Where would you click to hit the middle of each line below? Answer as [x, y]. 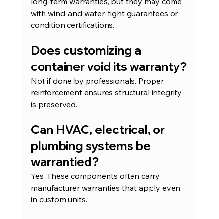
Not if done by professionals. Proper [98, 81]
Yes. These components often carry [96, 176]
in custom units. [59, 200]
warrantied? [65, 162]
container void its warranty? [109, 67]
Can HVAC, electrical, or [99, 130]
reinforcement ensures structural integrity [107, 93]
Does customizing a [87, 51]
